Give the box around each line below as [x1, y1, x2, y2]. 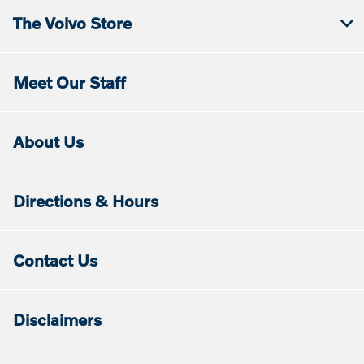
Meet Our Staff [13, 72, 126, 93]
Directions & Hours [13, 191, 158, 211]
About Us [13, 132, 84, 152]
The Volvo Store [13, 13, 132, 33]
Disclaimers [13, 310, 102, 330]
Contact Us [13, 250, 97, 271]
